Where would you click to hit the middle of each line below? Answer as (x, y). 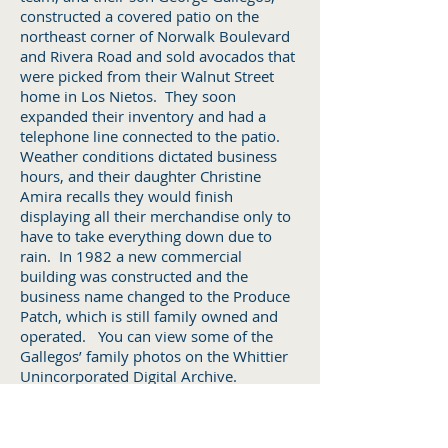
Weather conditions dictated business (148, 156)
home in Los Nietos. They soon (128, 96)
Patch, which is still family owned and (149, 316)
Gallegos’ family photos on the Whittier (154, 356)
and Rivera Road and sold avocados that (157, 56)
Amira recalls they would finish (126, 196)
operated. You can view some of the (146, 336)
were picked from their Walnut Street (147, 76)
